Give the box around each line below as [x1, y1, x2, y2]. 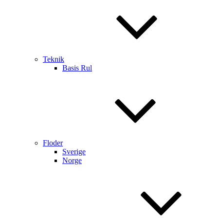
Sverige [62, 147, 86, 156]
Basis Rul [62, 64, 92, 72]
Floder [43, 139, 63, 147]
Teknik [43, 55, 64, 63]
